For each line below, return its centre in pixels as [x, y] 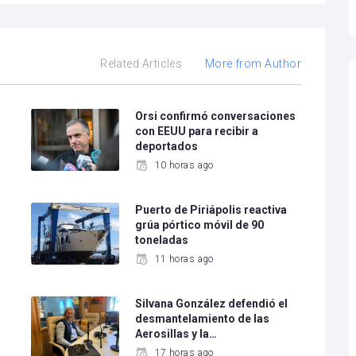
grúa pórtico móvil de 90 [200, 225]
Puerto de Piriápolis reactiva [211, 210]
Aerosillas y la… [176, 334]
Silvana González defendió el [212, 304]
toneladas [162, 240]
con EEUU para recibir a [197, 131]
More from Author [253, 64]
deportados [167, 146]
